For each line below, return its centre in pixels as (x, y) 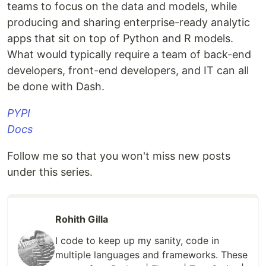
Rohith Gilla (82, 219)
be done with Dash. (56, 87)
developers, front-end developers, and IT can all (128, 71)
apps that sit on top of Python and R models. (120, 39)
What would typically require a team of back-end (129, 55)
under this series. (50, 172)
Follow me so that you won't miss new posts (119, 156)
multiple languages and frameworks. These (151, 255)
